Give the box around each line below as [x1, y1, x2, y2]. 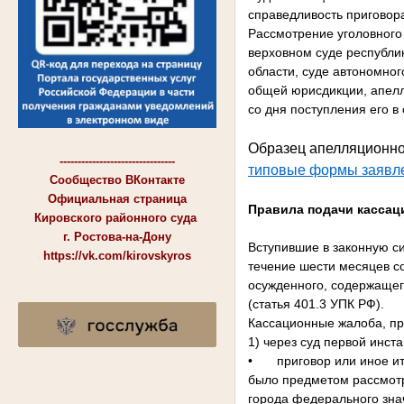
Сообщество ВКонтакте [49, 172, 185, 187]
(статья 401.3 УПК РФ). [247, 296, 384, 311]
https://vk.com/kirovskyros [42, 248, 191, 262]
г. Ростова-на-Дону [62, 229, 171, 243]
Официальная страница [47, 191, 187, 206]
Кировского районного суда [33, 210, 200, 225]
